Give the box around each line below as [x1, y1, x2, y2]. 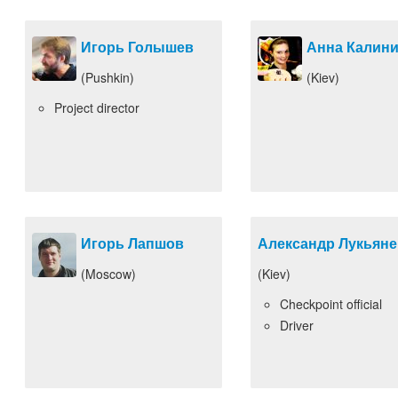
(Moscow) [81, 265, 136, 283]
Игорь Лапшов [81, 233, 184, 253]
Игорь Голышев [81, 36, 194, 57]
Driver [280, 316, 314, 334]
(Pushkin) [81, 68, 134, 86]
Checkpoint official [280, 295, 382, 313]
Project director [54, 99, 139, 116]
